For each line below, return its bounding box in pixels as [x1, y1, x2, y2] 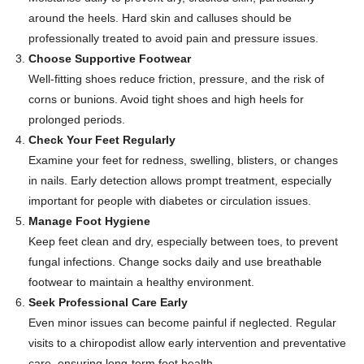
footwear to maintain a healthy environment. [28, 275, 254, 288]
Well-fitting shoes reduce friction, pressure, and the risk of [28, 72, 324, 85]
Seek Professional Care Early [28, 296, 188, 309]
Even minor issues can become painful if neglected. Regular [28, 316, 336, 329]
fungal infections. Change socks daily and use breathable [28, 255, 322, 268]
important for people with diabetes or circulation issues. [28, 194, 311, 207]
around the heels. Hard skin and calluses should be [28, 11, 292, 24]
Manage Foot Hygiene [28, 214, 150, 227]
